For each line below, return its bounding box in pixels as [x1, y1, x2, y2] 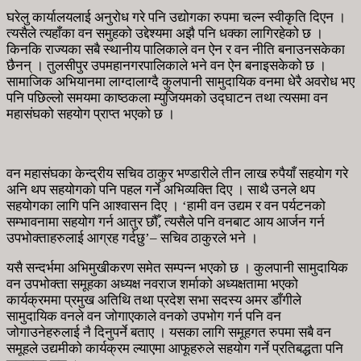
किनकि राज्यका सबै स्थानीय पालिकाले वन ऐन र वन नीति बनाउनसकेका [6, 41, 345, 57]
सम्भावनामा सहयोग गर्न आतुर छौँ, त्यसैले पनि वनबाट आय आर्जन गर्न [6, 214, 325, 230]
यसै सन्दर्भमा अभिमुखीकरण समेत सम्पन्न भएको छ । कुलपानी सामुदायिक [6, 259, 348, 276]
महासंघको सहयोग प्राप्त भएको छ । [6, 106, 175, 122]
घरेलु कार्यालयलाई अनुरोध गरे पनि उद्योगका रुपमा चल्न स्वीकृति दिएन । [6, 9, 346, 25]
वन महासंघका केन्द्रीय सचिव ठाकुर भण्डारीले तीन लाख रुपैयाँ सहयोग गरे [6, 165, 348, 181]
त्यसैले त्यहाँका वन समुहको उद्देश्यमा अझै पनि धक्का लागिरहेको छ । [6, 25, 323, 41]
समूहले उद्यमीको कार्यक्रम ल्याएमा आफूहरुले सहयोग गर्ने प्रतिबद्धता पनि [6, 340, 343, 356]
